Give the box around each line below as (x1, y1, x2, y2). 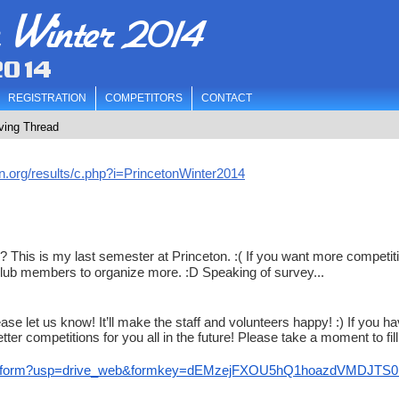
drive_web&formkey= (62, 362, 187, 379)
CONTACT (201, 92, 252, 104)
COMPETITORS (105, 92, 183, 104)
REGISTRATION (8, 92, 86, 104)
